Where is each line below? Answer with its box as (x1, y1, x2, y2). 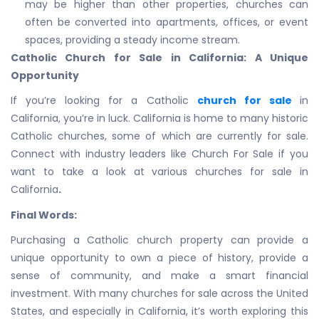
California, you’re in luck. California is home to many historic (11, 111, 308, 126)
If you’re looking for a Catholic (11, 93, 197, 108)
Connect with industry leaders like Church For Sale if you (11, 147, 308, 162)
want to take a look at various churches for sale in (11, 164, 308, 179)
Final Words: (11, 207, 77, 222)
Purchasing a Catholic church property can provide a (11, 233, 308, 248)
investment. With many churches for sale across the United (11, 286, 308, 301)
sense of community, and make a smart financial (11, 268, 308, 283)
